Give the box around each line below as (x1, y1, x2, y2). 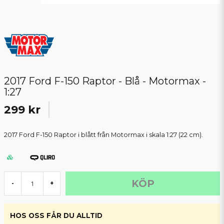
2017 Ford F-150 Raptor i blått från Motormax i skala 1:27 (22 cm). (4, 131, 203, 139)
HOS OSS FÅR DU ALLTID (10, 211, 102, 220)
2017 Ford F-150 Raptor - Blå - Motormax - (4, 75, 206, 87)
